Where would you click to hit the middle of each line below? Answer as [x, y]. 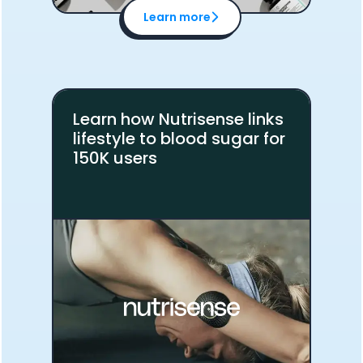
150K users [115, 158]
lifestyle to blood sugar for [179, 139]
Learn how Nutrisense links [178, 119]
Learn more [177, 17]
